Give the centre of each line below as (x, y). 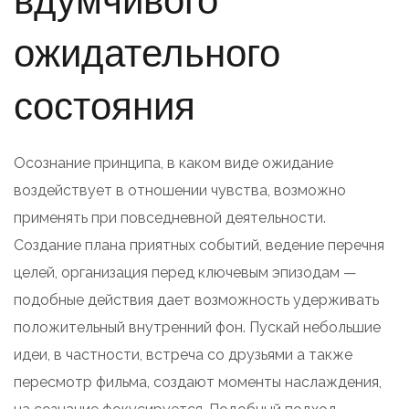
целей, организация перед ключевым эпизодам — (185, 272)
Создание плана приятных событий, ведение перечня (199, 245)
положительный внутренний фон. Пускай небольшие (197, 327)
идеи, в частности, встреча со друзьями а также (183, 354)
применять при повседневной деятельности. (170, 217)
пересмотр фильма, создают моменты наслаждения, (198, 382)
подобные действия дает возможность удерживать (196, 299)
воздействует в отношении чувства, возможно (180, 190)
